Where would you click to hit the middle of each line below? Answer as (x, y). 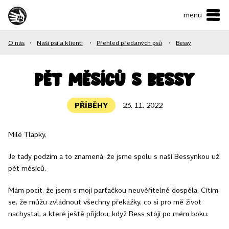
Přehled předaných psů (129, 42)
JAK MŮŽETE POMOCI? (62, 98)
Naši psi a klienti (60, 42)
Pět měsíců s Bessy (114, 80)
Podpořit (114, 189)
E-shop (114, 156)
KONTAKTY (35, 123)
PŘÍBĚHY (91, 105)
